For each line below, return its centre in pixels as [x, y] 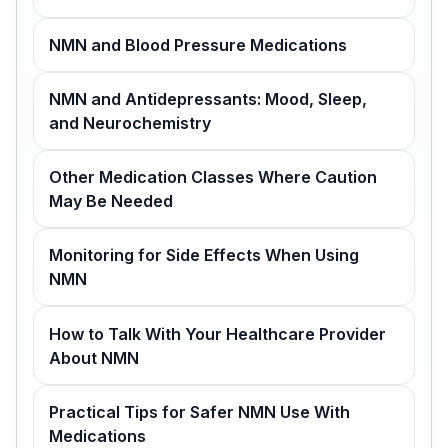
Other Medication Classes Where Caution [213, 177]
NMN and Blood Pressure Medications [198, 44]
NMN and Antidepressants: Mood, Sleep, [208, 99]
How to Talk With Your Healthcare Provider [218, 333]
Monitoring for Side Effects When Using [204, 255]
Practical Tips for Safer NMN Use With [200, 411]
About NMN [94, 357]
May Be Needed [111, 201]
